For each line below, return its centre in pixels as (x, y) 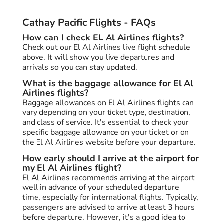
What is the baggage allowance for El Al (108, 83)
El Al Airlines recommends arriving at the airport (109, 177)
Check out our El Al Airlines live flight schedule (106, 47)
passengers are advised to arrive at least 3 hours (109, 207)
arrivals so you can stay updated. (80, 67)
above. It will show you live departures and (98, 57)
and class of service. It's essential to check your (106, 122)
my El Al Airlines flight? (72, 167)
